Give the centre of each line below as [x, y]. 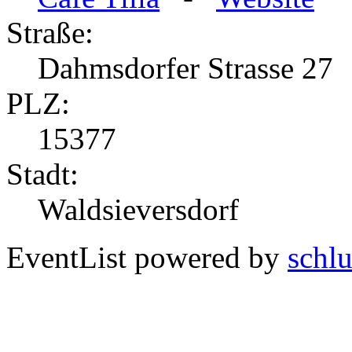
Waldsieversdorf [138, 210]
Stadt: [42, 174]
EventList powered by [147, 258]
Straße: [50, 33]
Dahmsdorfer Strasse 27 [185, 68]
